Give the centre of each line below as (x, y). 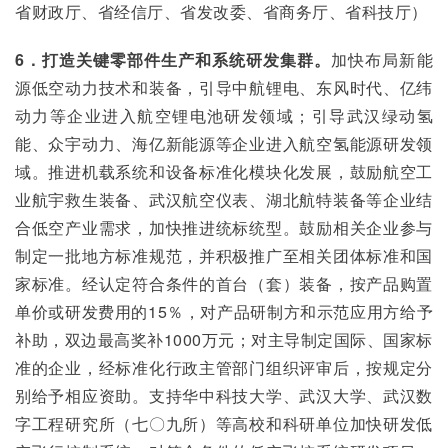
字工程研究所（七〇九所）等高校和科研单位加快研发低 (224, 423)
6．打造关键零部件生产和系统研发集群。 (173, 59)
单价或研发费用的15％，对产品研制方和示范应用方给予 (224, 311)
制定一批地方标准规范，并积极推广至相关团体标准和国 (224, 255)
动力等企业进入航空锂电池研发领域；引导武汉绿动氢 (224, 115)
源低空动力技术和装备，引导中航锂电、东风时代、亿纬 (224, 87)
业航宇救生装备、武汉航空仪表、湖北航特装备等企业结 (224, 199)
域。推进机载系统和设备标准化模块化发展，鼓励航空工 (224, 171)
